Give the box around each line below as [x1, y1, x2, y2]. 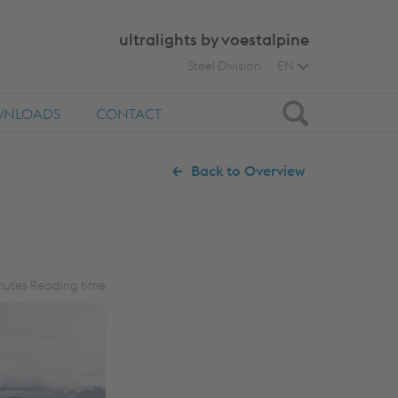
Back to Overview [191, 162, 305, 179]
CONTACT [96, 104, 162, 123]
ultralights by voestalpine [119, 29, 309, 50]
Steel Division [187, 58, 261, 74]
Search [275, 92, 358, 127]
